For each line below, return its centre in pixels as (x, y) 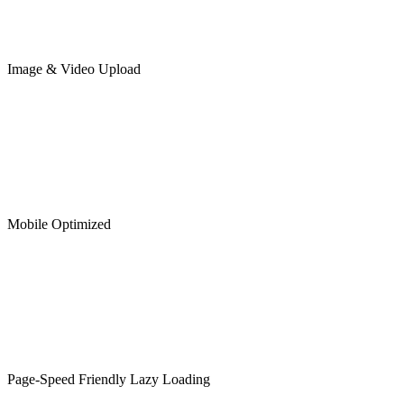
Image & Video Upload (74, 69)
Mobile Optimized (59, 224)
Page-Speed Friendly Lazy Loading (109, 379)
